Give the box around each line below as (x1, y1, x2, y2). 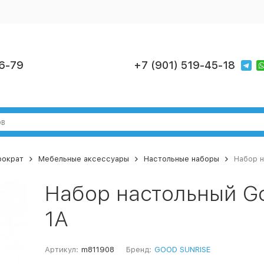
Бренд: (126, 245, 151, 254)
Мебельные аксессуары (38, 154, 129, 163)
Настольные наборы (143, 154, 219, 163)
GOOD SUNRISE (154, 245, 210, 254)
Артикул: (44, 245, 78, 254)
